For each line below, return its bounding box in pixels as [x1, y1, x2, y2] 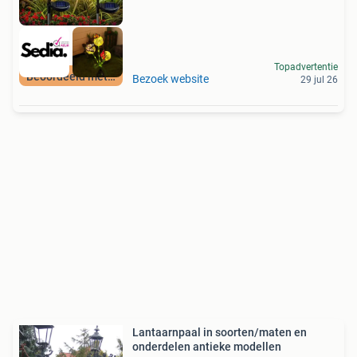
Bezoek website [132, 72, 209, 85]
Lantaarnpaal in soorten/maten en [132, 325, 307, 339]
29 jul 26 [300, 73, 338, 85]
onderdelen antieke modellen [132, 339, 281, 353]
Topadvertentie [274, 61, 338, 73]
